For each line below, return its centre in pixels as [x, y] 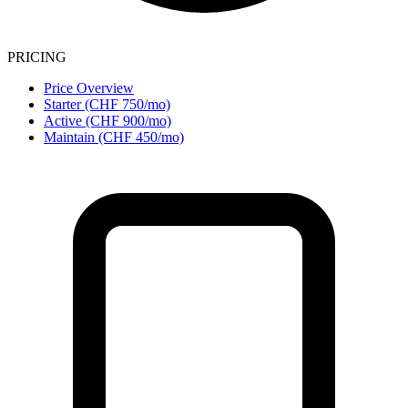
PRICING [37, 56]
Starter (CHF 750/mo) [107, 104]
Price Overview [89, 87]
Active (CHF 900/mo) [107, 120]
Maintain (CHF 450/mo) [114, 137]
